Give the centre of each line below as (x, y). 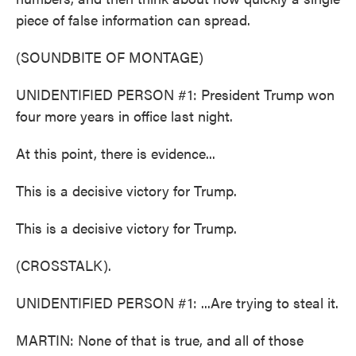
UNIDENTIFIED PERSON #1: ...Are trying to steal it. (177, 302)
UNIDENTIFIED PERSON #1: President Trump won (175, 94)
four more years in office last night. (124, 116)
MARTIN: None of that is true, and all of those (160, 340)
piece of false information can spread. (133, 19)
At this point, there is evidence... (116, 153)
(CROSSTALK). (64, 265)
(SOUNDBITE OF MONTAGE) (110, 57)
